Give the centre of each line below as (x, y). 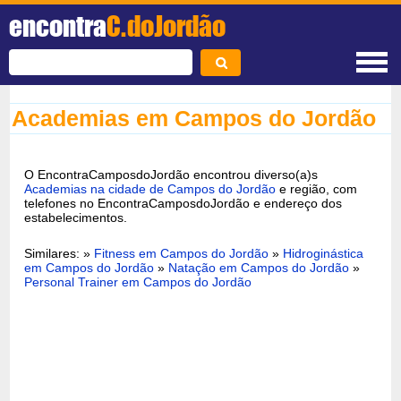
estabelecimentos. (76, 217)
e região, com (317, 188)
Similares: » (60, 253)
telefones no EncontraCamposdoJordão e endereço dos (183, 203)
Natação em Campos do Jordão (259, 267)
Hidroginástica (324, 253)
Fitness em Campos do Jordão (182, 253)
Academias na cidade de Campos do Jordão (150, 188)
